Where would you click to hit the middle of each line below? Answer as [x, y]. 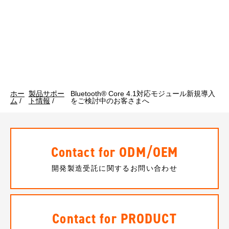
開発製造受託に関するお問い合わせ [114, 168]
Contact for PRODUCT [114, 219]
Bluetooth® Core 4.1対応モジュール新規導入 [143, 94]
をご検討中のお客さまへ [110, 101]
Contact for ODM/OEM [114, 152]
